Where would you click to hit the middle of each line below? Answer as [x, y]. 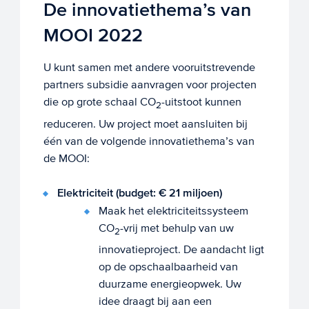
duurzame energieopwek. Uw [170, 284]
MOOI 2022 [93, 36]
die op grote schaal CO [99, 102]
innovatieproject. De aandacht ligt [182, 250]
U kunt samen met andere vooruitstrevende [149, 68]
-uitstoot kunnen [201, 102]
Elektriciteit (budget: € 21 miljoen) [139, 193]
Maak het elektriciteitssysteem [174, 210]
